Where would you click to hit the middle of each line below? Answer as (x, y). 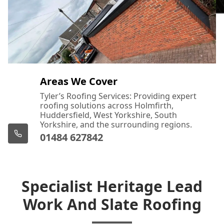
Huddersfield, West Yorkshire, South (108, 115)
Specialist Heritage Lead (112, 186)
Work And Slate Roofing (112, 204)
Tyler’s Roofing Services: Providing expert (118, 96)
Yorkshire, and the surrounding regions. (116, 124)
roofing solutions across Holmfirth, (107, 105)
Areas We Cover (79, 81)
